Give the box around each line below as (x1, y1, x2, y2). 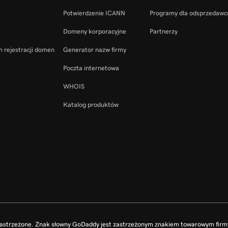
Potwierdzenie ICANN (63, 10, 126, 16)
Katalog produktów (63, 101, 119, 108)
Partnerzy (149, 28, 178, 35)
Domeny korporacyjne (63, 28, 127, 35)
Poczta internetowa (63, 65, 120, 71)
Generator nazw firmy (63, 46, 127, 53)
